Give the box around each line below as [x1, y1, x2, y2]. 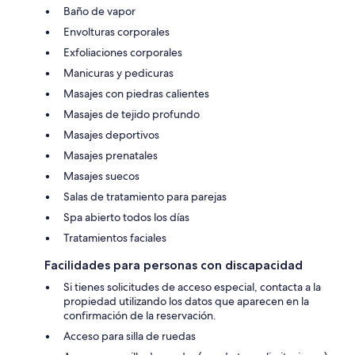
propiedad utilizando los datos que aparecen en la [63, 293, 309, 308]
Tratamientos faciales [63, 230, 166, 245]
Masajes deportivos [63, 127, 159, 142]
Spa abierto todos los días [63, 209, 189, 224]
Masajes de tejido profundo [63, 106, 200, 121]
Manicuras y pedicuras [63, 65, 174, 80]
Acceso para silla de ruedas [63, 328, 196, 343]
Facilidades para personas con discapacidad [44, 257, 303, 273]
